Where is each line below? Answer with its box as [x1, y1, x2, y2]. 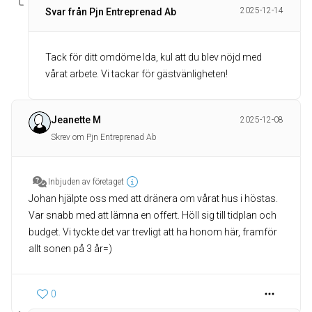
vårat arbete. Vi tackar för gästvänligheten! [45, 68, 228, 79]
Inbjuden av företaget [48, 177, 124, 187]
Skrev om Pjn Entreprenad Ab [51, 132, 157, 142]
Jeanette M [51, 114, 101, 125]
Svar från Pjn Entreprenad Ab [45, 6, 176, 17]
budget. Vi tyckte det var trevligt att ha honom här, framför [29, 226, 277, 237]
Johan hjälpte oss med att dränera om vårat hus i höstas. [29, 193, 278, 204]
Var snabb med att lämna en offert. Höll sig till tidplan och [29, 210, 276, 221]
